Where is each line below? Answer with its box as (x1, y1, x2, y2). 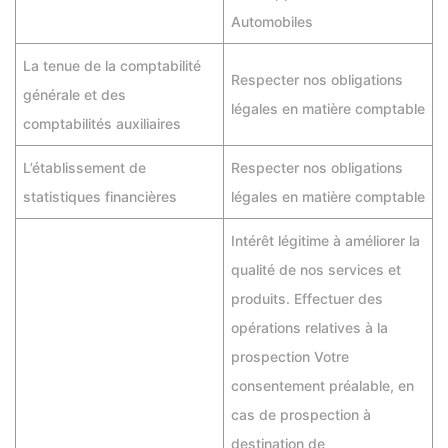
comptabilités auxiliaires (23, 115, 181, 132)
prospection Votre (231, 348, 349, 365)
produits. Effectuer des (231, 290, 383, 307)
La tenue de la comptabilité (23, 57, 201, 74)
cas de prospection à (231, 406, 371, 423)
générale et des (23, 86, 126, 103)
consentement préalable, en (231, 377, 414, 394)
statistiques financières (23, 188, 177, 205)
